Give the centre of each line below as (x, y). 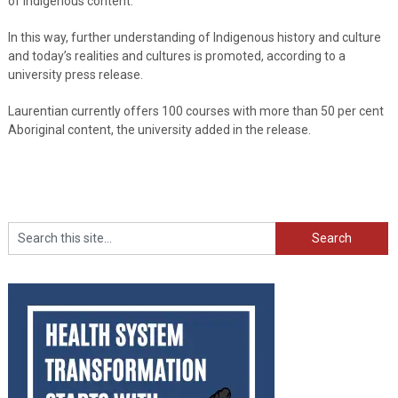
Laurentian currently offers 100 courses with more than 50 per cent (195, 111)
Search (295, 230)
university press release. (75, 74)
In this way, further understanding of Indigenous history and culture (194, 37)
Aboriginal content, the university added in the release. (159, 129)
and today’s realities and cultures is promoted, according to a (176, 56)
